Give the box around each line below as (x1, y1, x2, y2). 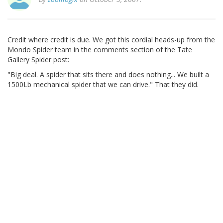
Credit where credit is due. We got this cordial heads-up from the (7, 35, 215, 45)
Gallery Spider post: (7, 55, 69, 65)
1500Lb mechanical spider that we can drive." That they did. (7, 80, 199, 90)
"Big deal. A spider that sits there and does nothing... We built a (7, 70, 209, 80)
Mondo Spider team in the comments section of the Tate (7, 45, 192, 55)
